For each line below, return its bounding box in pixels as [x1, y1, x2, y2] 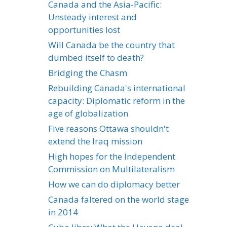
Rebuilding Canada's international [48, 82, 185, 94]
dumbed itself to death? [48, 52, 144, 64]
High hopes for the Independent [48, 150, 175, 163]
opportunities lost [48, 24, 120, 36]
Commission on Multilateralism [48, 163, 175, 175]
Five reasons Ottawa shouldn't [48, 123, 169, 135]
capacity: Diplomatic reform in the [48, 95, 185, 107]
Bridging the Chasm [48, 67, 127, 79]
